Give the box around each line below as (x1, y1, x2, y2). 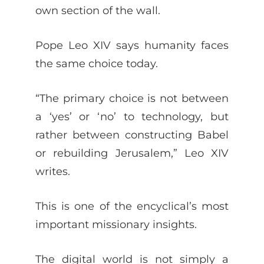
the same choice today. (35, 57, 158, 70)
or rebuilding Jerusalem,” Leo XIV (35, 146, 229, 159)
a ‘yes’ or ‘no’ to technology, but (35, 110, 229, 123)
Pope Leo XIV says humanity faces (35, 38, 229, 51)
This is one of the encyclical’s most (35, 199, 229, 212)
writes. (35, 164, 73, 177)
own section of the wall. (35, 4, 160, 16)
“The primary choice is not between (35, 91, 229, 104)
